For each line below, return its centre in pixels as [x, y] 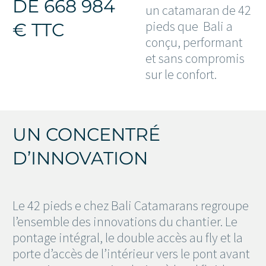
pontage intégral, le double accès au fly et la [128, 238]
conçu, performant [194, 42]
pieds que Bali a [189, 26]
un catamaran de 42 [198, 10]
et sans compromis [195, 58]
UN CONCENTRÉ [86, 135]
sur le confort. [181, 74]
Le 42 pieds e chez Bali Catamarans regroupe [131, 206]
